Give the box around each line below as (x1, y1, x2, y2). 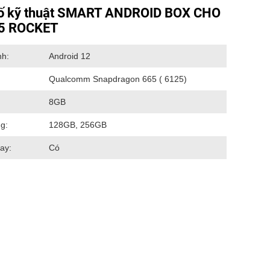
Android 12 (49, 51, 90, 61)
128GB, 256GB (49, 120, 107, 130)
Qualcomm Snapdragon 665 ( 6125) (49, 74, 187, 84)
